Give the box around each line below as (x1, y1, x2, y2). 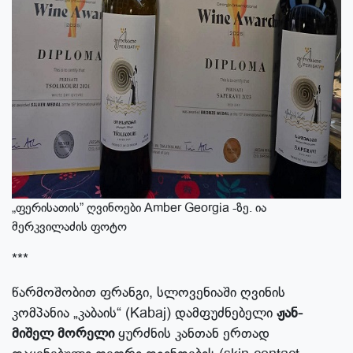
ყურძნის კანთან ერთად (118, 324, 269, 344)
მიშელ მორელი (12, 324, 118, 344)
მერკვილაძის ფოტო (12, 218, 127, 236)
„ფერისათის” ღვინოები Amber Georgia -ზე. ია (12, 199, 266, 217)
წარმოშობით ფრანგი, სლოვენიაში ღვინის (12, 283, 285, 303)
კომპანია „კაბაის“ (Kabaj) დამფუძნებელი (12, 303, 277, 323)
